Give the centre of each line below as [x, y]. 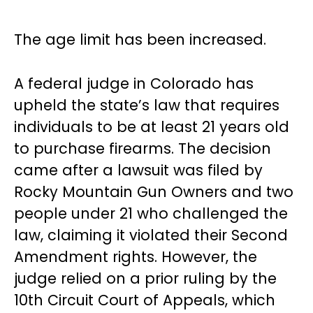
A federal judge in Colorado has [134, 83]
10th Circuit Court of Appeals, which [145, 300]
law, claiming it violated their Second [151, 235]
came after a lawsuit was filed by [138, 170]
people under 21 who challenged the [151, 213]
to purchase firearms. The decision [143, 148]
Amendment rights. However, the [136, 257]
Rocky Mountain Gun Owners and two [154, 192]
